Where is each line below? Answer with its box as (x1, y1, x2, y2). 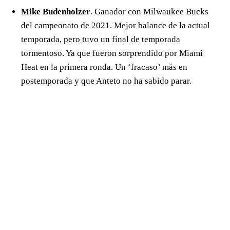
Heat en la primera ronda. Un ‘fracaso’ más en (21, 62, 187, 72)
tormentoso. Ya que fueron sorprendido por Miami (21, 48, 203, 59)
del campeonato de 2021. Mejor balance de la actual (21, 21, 210, 31)
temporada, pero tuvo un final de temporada (21, 34, 180, 45)
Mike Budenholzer (21, 7, 90, 17)
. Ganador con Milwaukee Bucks (90, 7, 208, 17)
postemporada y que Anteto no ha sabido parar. (21, 76, 191, 86)
